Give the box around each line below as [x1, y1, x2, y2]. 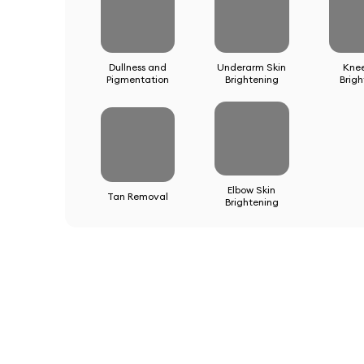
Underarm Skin [217, 60, 287, 73]
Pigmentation [106, 72, 169, 85]
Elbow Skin [227, 184, 276, 197]
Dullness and [108, 60, 167, 73]
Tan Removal [106, 189, 168, 202]
